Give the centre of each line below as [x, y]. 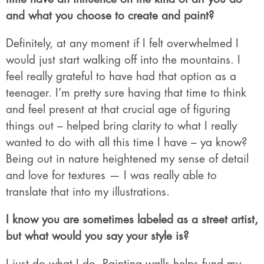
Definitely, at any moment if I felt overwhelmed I [122, 44]
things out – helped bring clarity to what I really [121, 126]
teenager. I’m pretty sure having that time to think [126, 93]
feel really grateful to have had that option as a [121, 77]
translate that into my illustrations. [88, 192]
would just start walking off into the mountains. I [123, 60]
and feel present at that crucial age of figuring [118, 110]
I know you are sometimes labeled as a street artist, [132, 220]
